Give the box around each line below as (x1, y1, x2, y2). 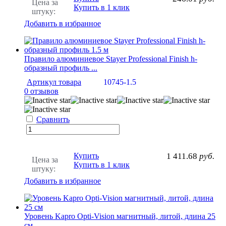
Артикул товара (27, 77, 81, 86)
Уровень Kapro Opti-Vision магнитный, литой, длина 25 (24, 211, 215, 220)
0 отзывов (24, 86, 59, 95)
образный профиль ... (24, 63, 97, 72)
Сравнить (36, 115, 70, 124)
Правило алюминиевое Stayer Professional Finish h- (24, 54, 197, 63)
